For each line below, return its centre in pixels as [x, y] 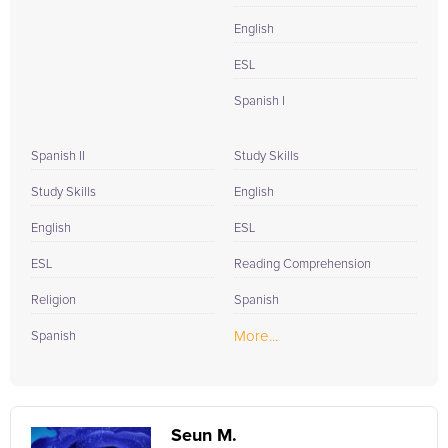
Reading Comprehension [302, 264]
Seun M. [204, 436]
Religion [53, 300]
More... [256, 336]
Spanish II [58, 156]
